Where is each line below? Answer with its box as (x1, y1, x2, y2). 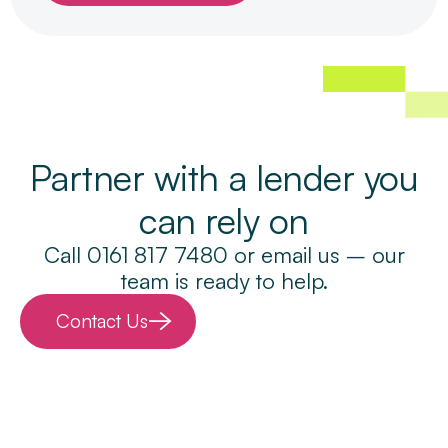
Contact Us (56, 308, 148, 333)
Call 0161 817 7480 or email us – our (43, 240, 405, 268)
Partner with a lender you (29, 154, 419, 200)
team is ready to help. (120, 266, 328, 294)
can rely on (139, 197, 309, 243)
